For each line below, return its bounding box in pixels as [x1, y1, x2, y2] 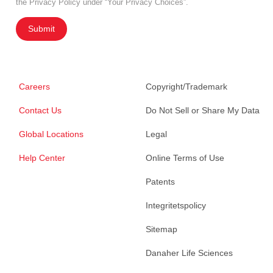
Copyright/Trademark [146, 82, 227, 92]
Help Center [19, 153, 65, 163]
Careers [19, 82, 50, 92]
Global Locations [19, 129, 83, 140]
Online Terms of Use [146, 153, 224, 163]
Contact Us [19, 105, 62, 116]
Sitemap [146, 224, 177, 235]
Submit [28, 24, 55, 34]
